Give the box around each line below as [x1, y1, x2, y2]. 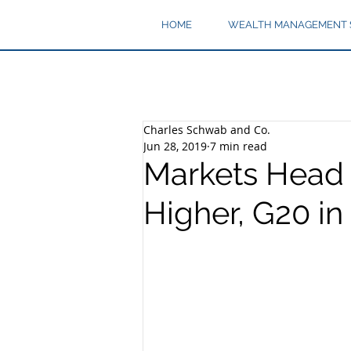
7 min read [210, 139, 267, 154]
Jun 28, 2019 [143, 139, 207, 154]
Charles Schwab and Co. [143, 122, 270, 137]
